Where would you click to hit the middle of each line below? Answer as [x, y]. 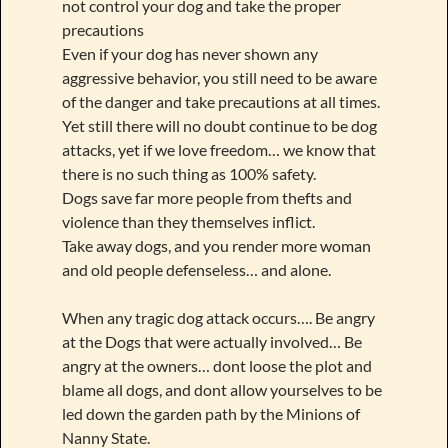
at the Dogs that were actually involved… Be [211, 341]
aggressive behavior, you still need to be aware [219, 77]
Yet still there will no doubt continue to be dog [219, 125]
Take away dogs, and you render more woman [216, 245]
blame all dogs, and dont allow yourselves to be [221, 389]
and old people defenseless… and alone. [196, 269]
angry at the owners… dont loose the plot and [216, 365]
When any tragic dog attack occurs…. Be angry [218, 317]
